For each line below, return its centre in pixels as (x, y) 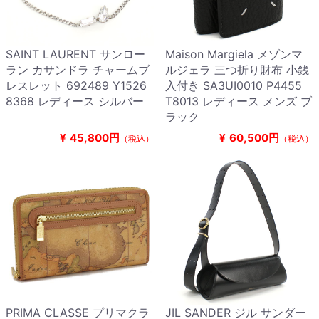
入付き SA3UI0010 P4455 (234, 86)
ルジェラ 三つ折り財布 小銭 (237, 70)
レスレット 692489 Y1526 (76, 86)
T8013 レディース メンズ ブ (239, 101)
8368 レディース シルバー (75, 101)
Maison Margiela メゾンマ (234, 54)
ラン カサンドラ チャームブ (78, 70)
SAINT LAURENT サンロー (75, 54)
